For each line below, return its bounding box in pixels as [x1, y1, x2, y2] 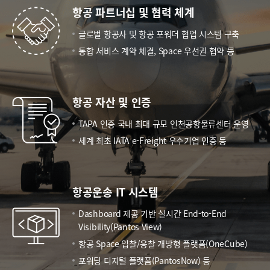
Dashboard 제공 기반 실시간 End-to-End [78, 207, 227, 220]
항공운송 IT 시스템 [72, 184, 159, 200]
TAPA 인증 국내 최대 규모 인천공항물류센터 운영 [78, 118, 249, 130]
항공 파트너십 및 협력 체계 [72, 4, 195, 20]
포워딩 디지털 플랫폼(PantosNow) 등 [78, 254, 210, 267]
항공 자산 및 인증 [72, 94, 151, 110]
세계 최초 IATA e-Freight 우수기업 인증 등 [78, 134, 227, 147]
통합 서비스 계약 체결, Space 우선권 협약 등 [78, 45, 234, 57]
